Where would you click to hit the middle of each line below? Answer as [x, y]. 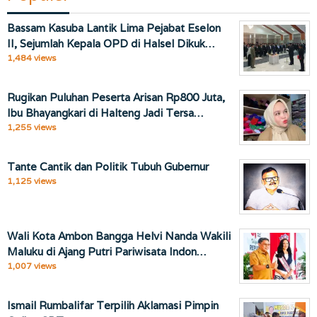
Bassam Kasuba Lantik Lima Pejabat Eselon [114, 28]
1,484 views [31, 57]
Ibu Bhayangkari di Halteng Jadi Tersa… [105, 113]
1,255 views [31, 127]
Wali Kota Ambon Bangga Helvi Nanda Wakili [119, 236]
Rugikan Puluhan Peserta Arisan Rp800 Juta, [116, 97]
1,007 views [31, 265]
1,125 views [31, 180]
